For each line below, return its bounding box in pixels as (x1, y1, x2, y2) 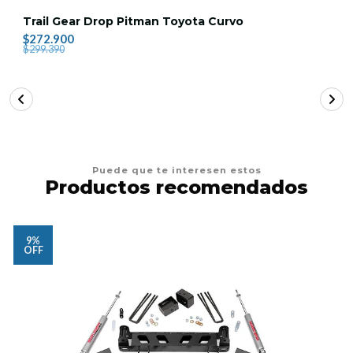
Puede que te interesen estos (91, 165, 262, 176)
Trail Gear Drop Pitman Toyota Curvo (23, 14, 243, 29)
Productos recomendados (45, 176, 308, 199)
